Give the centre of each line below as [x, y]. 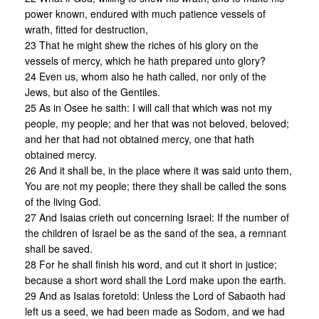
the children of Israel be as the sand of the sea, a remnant [156, 232]
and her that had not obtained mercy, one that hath [140, 138]
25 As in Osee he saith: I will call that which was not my [148, 107]
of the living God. [63, 201]
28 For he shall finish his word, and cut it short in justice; [151, 264]
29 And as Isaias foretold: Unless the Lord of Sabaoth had [155, 295]
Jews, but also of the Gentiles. [93, 91]
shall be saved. [59, 248]
